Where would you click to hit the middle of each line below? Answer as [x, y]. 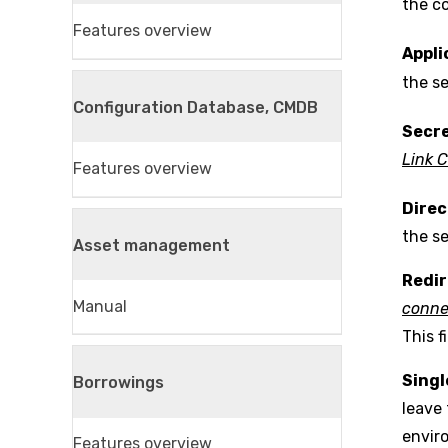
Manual [100, 306]
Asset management [151, 245]
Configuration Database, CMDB [195, 107]
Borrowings [118, 383]
